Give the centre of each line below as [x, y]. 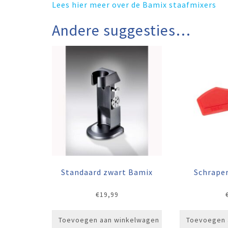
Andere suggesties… [121, 30]
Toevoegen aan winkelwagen [109, 220]
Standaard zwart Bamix [107, 172]
